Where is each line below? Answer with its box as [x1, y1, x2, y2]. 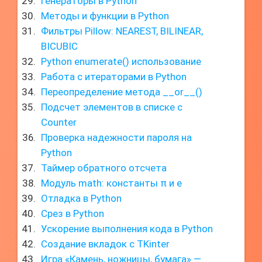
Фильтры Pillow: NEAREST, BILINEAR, [41, 25, 203, 37]
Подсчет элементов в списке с [41, 101, 182, 113]
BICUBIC [41, 40, 78, 52]
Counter [41, 116, 77, 128]
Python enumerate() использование [41, 56, 201, 67]
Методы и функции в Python [41, 10, 169, 22]
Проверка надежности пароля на [41, 132, 192, 143]
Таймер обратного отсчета [41, 162, 167, 174]
